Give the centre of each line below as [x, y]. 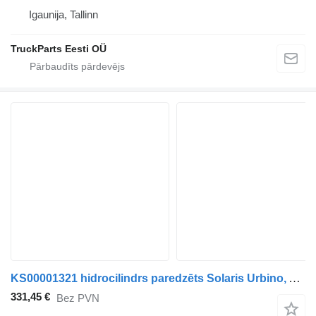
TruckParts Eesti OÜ [59, 49]
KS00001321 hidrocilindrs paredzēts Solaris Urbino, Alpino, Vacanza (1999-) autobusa [294, 278]
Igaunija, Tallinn [63, 14]
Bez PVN [78, 298]
